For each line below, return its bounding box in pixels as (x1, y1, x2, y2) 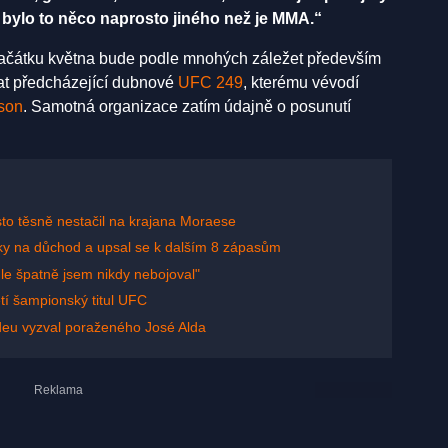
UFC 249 (178, 73, 243, 91)
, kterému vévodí (243, 73, 359, 91)
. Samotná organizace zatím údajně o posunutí (23, 97, 351, 115)
